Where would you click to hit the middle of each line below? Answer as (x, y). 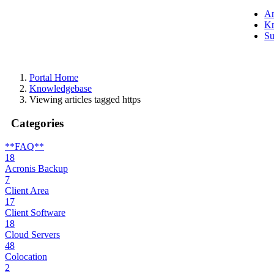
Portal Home (54, 77)
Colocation (26, 257)
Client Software (35, 213)
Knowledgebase (61, 88)
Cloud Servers (32, 235)
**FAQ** (24, 147)
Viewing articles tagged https (85, 99)
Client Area (27, 191)
